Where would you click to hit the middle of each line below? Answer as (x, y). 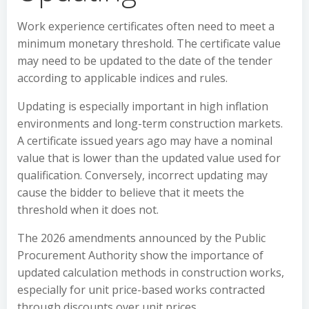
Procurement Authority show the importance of (140, 255)
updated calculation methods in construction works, (151, 272)
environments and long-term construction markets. (150, 123)
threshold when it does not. (88, 210)
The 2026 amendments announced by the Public (141, 238)
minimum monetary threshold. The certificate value (149, 43)
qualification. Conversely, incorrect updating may (142, 175)
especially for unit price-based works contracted (141, 290)
